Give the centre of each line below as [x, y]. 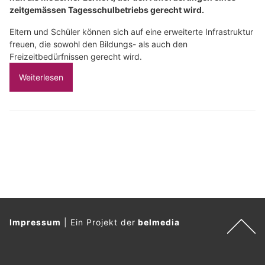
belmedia [159, 222]
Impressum [35, 222]
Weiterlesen [41, 77]
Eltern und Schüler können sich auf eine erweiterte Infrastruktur [131, 32]
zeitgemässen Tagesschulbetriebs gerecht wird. [107, 10]
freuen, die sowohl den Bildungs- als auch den [98, 44]
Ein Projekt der [104, 222]
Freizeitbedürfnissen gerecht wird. [76, 57]
